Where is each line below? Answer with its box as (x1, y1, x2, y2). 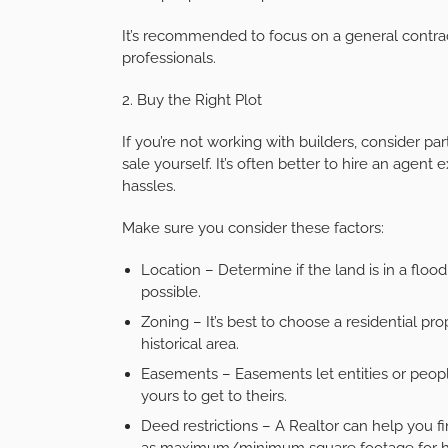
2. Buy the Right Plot (122, 90, 262, 109)
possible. (140, 282, 201, 301)
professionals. (122, 48, 216, 67)
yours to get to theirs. (140, 386, 287, 405)
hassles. (122, 176, 176, 195)
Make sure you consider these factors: (122, 218, 384, 237)
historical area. (140, 334, 239, 353)
